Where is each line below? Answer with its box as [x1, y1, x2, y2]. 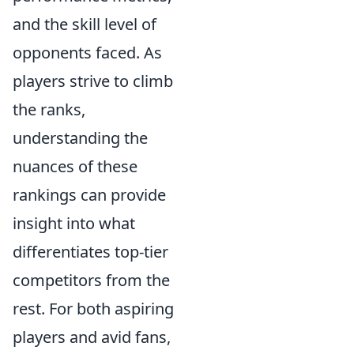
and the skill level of [13, 13, 156, 35]
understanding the [13, 127, 148, 149]
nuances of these [13, 156, 137, 177]
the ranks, [13, 99, 85, 120]
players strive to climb [13, 70, 173, 92]
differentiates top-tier [13, 241, 168, 262]
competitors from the [13, 269, 170, 291]
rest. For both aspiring [13, 298, 174, 319]
